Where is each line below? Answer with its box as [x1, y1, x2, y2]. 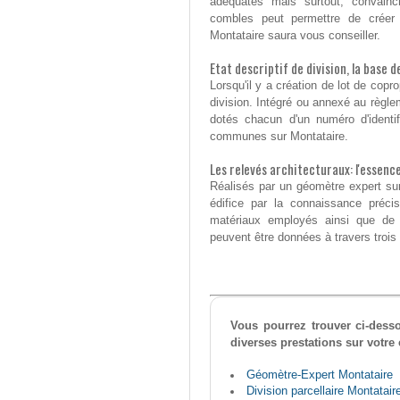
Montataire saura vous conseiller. [210, 29, 380, 43]
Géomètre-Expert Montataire [246, 368, 393, 382]
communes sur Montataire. [210, 129, 348, 144]
